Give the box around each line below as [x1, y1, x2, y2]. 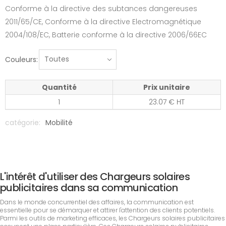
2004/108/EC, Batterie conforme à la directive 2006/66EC [5, 29, 207, 40]
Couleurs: [5, 54, 38, 65]
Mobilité [45, 117, 73, 128]
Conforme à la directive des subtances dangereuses [5, 3, 197, 14]
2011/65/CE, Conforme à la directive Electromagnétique [5, 16, 201, 27]
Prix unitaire [143, 82, 190, 92]
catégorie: [5, 117, 40, 128]
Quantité [41, 82, 77, 92]
